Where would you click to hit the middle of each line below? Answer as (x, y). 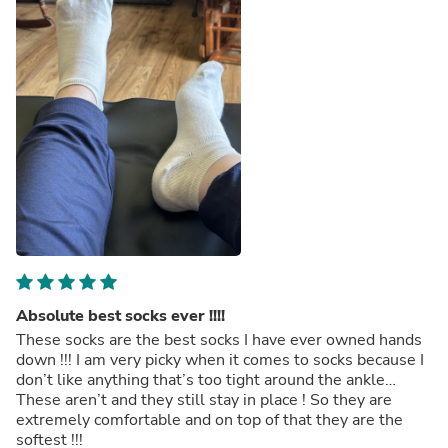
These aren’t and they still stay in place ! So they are (204, 399)
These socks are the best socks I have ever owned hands (219, 339)
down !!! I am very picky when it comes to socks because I (220, 359)
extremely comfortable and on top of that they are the (209, 419)
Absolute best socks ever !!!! (120, 315)
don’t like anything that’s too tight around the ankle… (206, 379)
